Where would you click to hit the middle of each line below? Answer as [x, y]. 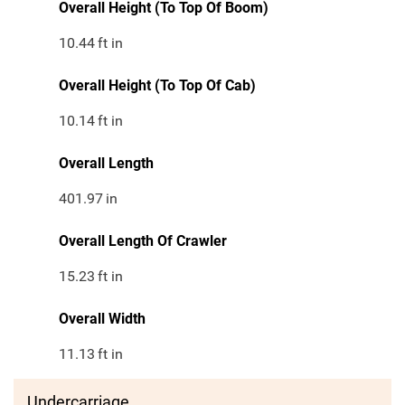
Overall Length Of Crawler [143, 241]
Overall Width [102, 319]
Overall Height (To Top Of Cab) [157, 86]
